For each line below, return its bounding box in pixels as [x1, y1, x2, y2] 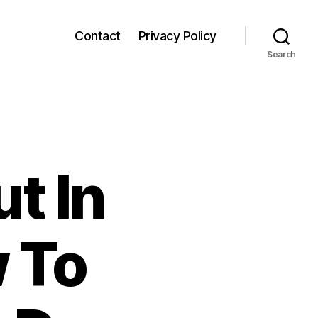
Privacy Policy [138, 28, 216, 43]
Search [266, 49, 297, 60]
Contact [75, 28, 121, 43]
